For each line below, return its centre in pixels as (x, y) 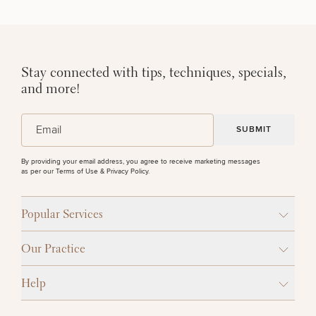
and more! (51, 90)
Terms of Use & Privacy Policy (102, 171)
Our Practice (53, 249)
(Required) (65, 120)
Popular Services (62, 215)
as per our (38, 171)
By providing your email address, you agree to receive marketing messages (141, 162)
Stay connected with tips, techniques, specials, (154, 73)
